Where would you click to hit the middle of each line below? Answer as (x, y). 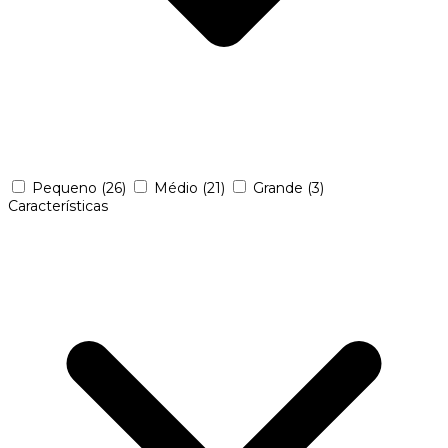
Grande (280, 187)
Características (58, 205)
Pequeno (66, 187)
